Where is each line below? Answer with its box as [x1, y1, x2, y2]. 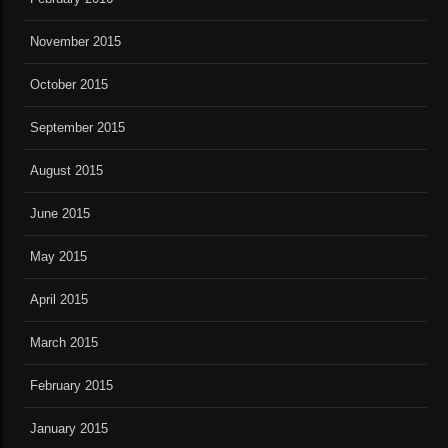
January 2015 [30, 421, 109, 437]
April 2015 [30, 292, 89, 308]
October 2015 [30, 77, 109, 93]
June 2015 [30, 206, 91, 222]
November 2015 [30, 34, 122, 50]
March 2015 [30, 335, 99, 351]
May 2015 [30, 249, 88, 265]
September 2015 [30, 120, 126, 136]
